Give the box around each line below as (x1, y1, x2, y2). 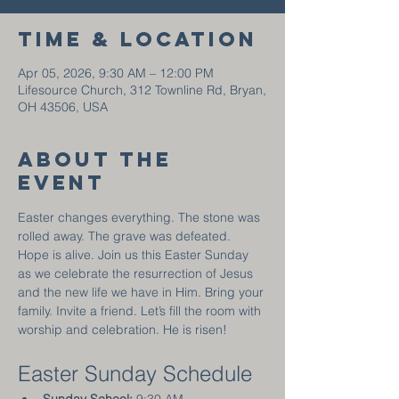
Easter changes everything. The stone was (18, 209, 264, 225)
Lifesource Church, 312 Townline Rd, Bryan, (18, 82, 266, 98)
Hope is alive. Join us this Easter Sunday (18, 247, 252, 263)
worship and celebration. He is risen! (18, 322, 227, 338)
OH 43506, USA (18, 99, 108, 115)
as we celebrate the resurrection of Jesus (18, 265, 256, 281)
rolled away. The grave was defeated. (18, 228, 234, 244)
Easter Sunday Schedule (18, 361, 252, 387)
